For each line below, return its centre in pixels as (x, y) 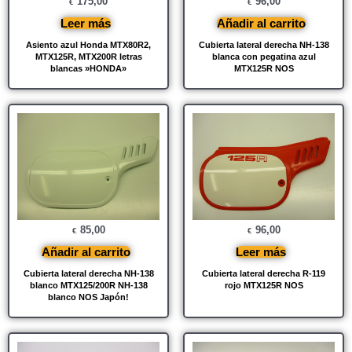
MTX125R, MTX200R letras (88, 57)
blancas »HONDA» (88, 69)
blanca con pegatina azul (264, 57)
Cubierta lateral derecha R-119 (264, 273)
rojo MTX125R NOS (264, 285)
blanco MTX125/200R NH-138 (88, 285)
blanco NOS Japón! (88, 297)
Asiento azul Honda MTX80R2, (88, 45)
